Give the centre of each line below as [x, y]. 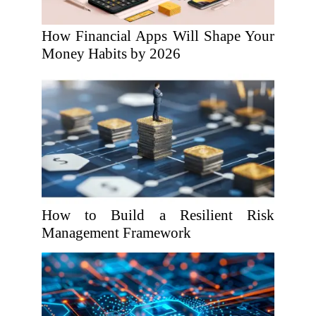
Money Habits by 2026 [111, 54]
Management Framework [116, 233]
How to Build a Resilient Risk [158, 215]
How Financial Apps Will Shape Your [158, 36]
